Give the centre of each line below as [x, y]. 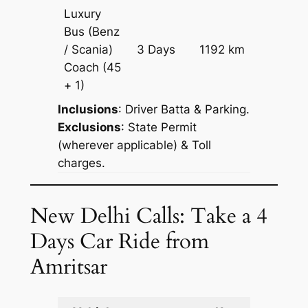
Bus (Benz [92, 32]
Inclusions [88, 110]
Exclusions [89, 128]
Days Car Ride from [119, 241]
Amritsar [68, 266]
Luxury [83, 14]
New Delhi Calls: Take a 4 [148, 216]
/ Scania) [89, 50]
